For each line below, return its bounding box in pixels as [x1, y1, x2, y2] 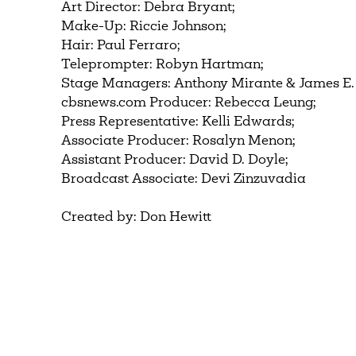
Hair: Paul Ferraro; [61, 39, 181, 52]
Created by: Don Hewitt [61, 211, 212, 224]
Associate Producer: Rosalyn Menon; [61, 134, 296, 148]
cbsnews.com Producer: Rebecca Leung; [61, 96, 317, 110]
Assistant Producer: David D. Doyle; [61, 153, 289, 167]
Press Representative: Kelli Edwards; [61, 115, 296, 129]
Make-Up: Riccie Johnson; [61, 20, 227, 33]
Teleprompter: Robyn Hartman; [61, 58, 265, 72]
